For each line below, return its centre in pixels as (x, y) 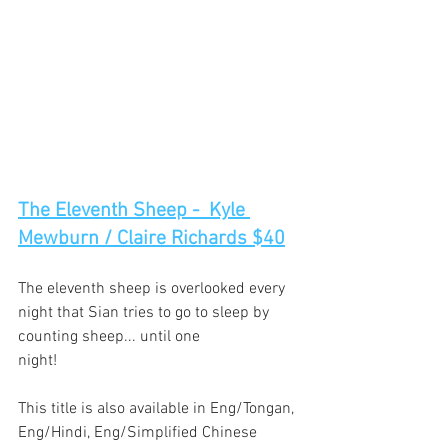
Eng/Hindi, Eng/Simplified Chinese (139, 433)
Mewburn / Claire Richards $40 (151, 239)
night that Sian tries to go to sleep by (145, 313)
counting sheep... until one (109, 337)
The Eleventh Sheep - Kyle (134, 211)
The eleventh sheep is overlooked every (153, 289)
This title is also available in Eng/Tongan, (158, 409)
